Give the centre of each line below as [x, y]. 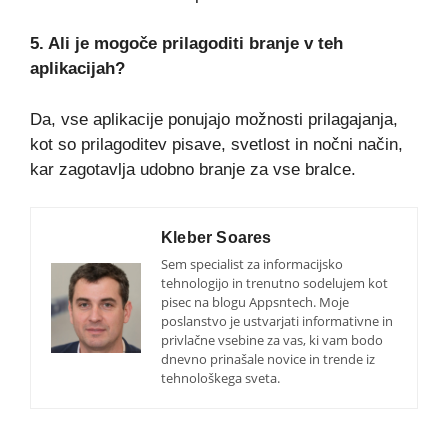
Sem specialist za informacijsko [252, 264]
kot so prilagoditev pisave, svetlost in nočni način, [216, 144]
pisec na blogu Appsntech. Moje [255, 302]
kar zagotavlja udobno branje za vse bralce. [193, 169]
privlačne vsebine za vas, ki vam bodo [272, 340]
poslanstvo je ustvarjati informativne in [277, 321]
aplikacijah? [77, 69]
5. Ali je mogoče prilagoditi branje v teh [186, 44]
